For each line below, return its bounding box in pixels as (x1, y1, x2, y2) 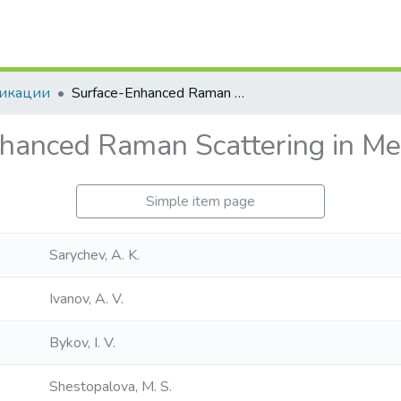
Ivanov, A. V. (49, 289, 124, 309)
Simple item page (146, 192, 255, 211)
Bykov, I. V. (49, 333, 115, 353)
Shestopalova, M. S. (49, 377, 172, 397)
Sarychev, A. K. (49, 245, 140, 265)
